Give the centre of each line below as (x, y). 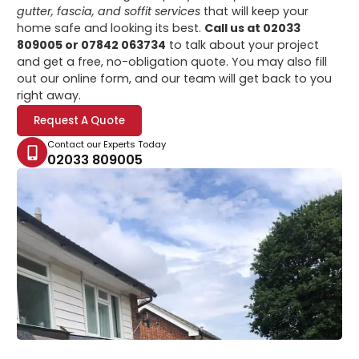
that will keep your (255, 11)
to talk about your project (243, 44)
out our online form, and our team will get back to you (175, 78)
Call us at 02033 (253, 28)
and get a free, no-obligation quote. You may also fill (172, 61)
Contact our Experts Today (107, 145)
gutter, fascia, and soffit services (109, 11)
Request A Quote (80, 121)
